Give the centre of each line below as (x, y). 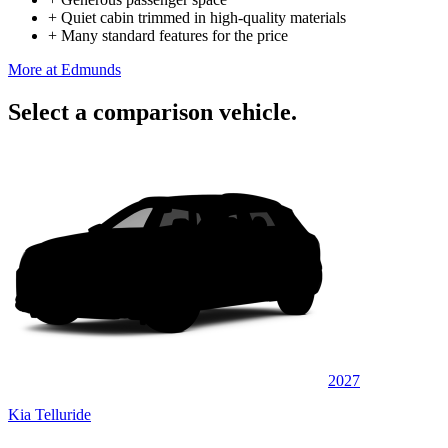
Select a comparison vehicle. (152, 111)
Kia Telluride (49, 414)
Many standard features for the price (174, 35)
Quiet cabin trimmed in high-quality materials (203, 17)
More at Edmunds (64, 69)
